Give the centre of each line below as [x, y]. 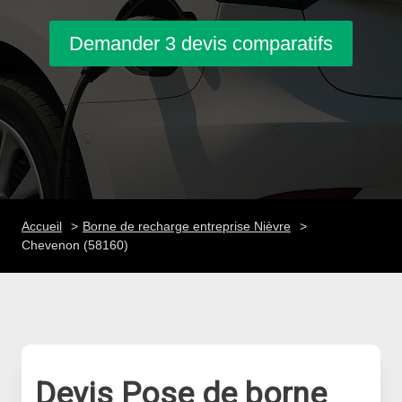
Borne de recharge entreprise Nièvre [187, 226]
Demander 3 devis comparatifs [201, 43]
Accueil [42, 226]
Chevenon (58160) [75, 245]
